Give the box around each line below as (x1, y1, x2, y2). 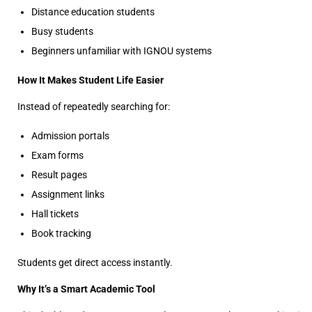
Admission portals (31, 130, 109, 141)
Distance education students (31, 6, 155, 17)
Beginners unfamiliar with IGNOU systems (31, 45, 212, 56)
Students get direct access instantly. (17, 257, 173, 268)
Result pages (31, 169, 87, 180)
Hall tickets (31, 208, 79, 219)
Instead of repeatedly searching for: (17, 101, 170, 112)
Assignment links (31, 189, 104, 200)
